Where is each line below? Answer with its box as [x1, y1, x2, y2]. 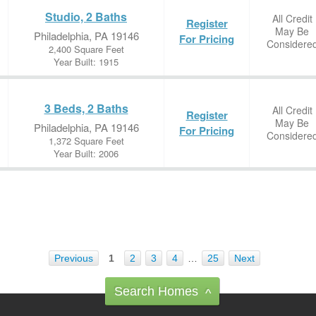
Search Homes [114, 284, 198, 298]
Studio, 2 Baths [45, 8, 127, 25]
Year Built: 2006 [54, 147, 119, 160]
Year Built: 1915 [54, 55, 119, 68]
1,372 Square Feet [48, 134, 124, 147]
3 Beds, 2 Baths [44, 100, 128, 116]
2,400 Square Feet [48, 42, 124, 56]
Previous [54, 253, 93, 264]
